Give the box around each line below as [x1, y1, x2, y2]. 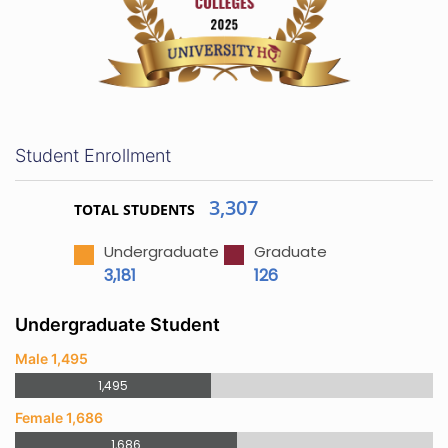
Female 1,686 [15, 409, 103, 426]
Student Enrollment [15, 145, 171, 166]
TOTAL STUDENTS [74, 200, 195, 219]
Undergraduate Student [15, 314, 220, 335]
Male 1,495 [15, 350, 88, 367]
